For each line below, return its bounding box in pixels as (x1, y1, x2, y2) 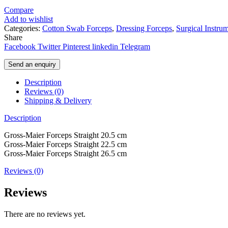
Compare (4, 6, 34, 15)
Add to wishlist (4, 15, 53, 24)
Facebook (4, 42, 36, 51)
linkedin (92, 42, 118, 51)
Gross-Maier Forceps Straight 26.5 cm (4, 149, 127, 158)
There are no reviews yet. (4, 210, 85, 219)
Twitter (38, 42, 61, 51)
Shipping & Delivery (24, 96, 92, 105)
